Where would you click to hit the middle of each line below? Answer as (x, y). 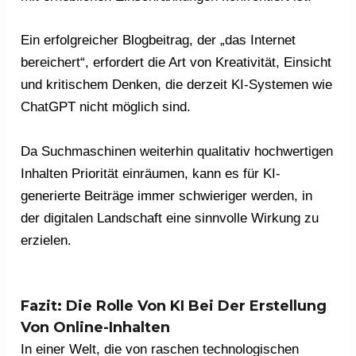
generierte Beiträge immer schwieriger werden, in (167, 195)
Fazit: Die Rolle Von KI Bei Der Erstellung (174, 306)
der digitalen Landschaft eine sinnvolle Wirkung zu (170, 218)
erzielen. (46, 240)
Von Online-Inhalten (96, 327)
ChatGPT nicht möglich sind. (106, 107)
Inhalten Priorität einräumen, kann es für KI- (151, 173)
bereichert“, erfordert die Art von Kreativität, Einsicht (176, 63)
